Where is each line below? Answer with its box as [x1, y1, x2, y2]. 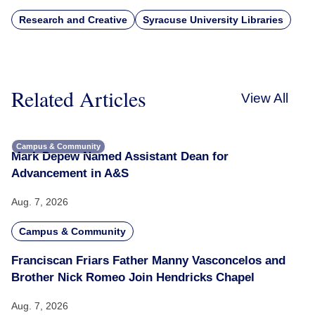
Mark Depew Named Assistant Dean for [11, 149, 229, 163]
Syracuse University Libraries [143, 13, 283, 25]
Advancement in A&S [11, 166, 129, 180]
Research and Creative [19, 13, 127, 25]
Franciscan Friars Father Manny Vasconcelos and [11, 253, 285, 267]
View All [241, 90, 288, 105]
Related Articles [11, 84, 146, 112]
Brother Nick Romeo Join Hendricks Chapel [11, 270, 255, 284]
